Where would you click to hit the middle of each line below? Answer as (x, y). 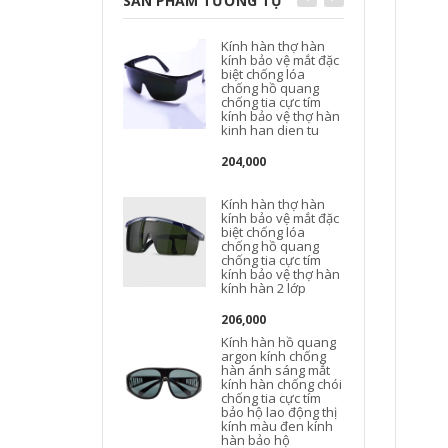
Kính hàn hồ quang (279, 342)
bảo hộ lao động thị (279, 412)
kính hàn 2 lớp (264, 288)
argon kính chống (274, 356)
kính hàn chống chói (282, 384)
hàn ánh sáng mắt (276, 370)
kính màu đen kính (277, 426)
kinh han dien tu (270, 130)
